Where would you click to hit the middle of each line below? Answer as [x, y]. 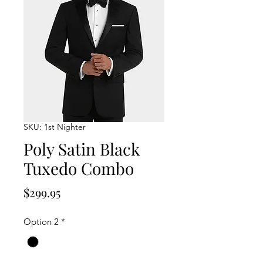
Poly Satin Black [82, 149]
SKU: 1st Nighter [55, 127]
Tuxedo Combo [79, 168]
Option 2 [41, 222]
